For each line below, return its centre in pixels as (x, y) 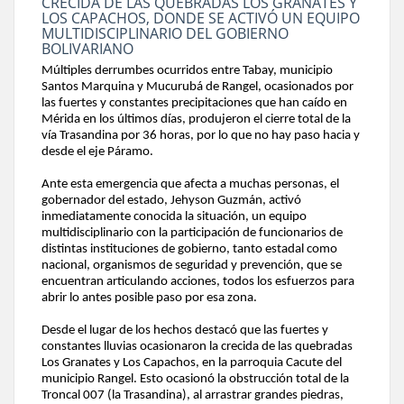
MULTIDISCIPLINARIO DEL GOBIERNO (165, 33)
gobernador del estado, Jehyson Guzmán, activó (171, 201)
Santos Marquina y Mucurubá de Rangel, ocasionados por (197, 87)
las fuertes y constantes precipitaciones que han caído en (194, 104)
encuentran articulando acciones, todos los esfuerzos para (198, 282)
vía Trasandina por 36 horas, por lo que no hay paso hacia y (201, 136)
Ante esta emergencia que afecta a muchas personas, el (190, 185)
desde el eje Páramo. (97, 152)
